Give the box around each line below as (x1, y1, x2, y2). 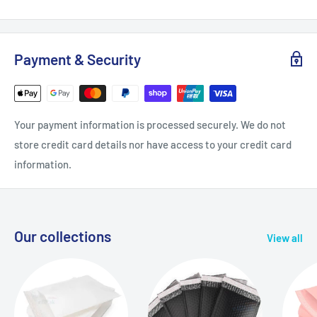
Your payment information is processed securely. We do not (14, 117, 286, 131)
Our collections (14, 226, 111, 245)
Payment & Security (14, 50, 141, 68)
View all (267, 231, 303, 244)
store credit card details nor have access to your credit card (14, 137, 292, 151)
